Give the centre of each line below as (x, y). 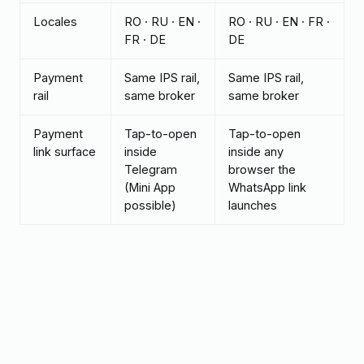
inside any (256, 151)
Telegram (151, 169)
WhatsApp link (267, 187)
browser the (262, 169)
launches (253, 205)
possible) (150, 205)
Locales (55, 21)
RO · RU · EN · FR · (279, 21)
